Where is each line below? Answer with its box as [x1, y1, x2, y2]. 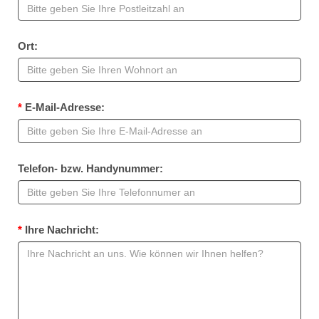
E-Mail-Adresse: [22, 100, 105, 113]
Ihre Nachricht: [22, 223, 99, 236]
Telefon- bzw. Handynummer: [18, 162, 163, 174]
